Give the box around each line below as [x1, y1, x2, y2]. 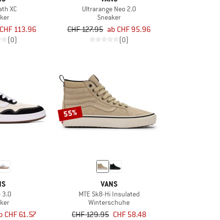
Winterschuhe [88, 197, 130, 207]
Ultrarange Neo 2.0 [82, 4, 137, 13]
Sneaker [97, 12, 121, 22]
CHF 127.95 [67, 24, 104, 34]
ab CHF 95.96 [107, 24, 151, 34]
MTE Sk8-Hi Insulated [78, 189, 140, 198]
